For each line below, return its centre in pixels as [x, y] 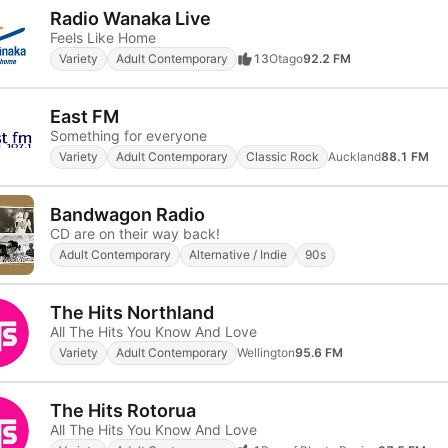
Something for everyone [128, 135]
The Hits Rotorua [123, 410]
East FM [84, 116]
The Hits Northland [132, 312]
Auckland [354, 156]
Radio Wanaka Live [130, 18]
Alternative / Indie [238, 254]
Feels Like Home [103, 37]
